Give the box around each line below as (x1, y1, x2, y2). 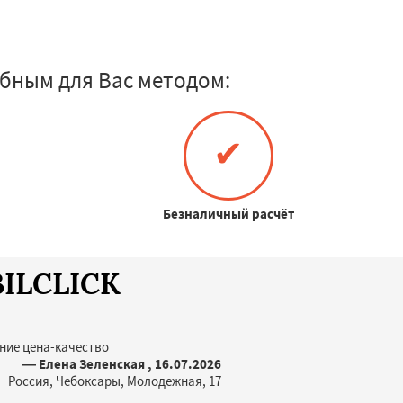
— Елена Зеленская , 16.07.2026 (22, 355, 221, 372)
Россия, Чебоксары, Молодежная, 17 (8, 372, 221, 390)
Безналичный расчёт (163, 205, 295, 222)
